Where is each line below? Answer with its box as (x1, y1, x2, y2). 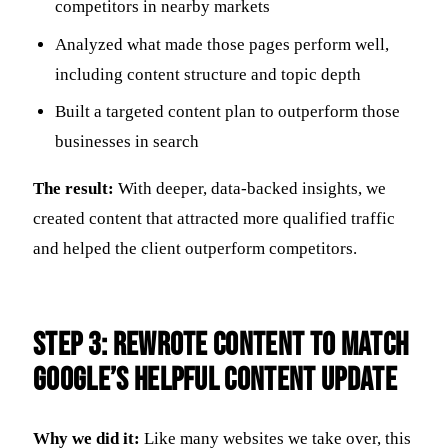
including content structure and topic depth (55, 64, 362, 84)
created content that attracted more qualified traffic (33, 208, 395, 228)
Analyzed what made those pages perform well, (55, 34, 390, 54)
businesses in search (55, 132, 200, 152)
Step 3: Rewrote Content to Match (33, 325, 409, 365)
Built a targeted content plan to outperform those (55, 102, 401, 122)
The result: (33, 178, 114, 198)
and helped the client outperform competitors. (33, 238, 357, 258)
